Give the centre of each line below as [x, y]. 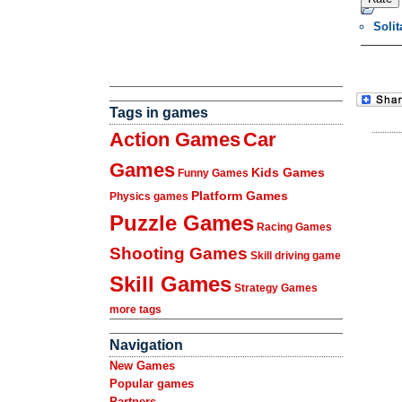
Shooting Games [179, 253]
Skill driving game [296, 256]
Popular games [152, 384]
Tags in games [159, 113]
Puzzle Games [182, 223]
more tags [135, 310]
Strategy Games [276, 288]
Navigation [146, 345]
